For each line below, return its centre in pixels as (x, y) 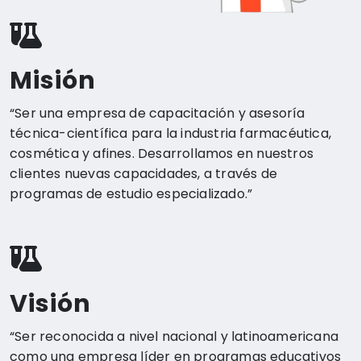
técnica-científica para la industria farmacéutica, (171, 133)
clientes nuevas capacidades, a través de (144, 173)
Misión (53, 80)
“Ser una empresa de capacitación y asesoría (158, 113)
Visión (50, 303)
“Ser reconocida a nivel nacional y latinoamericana (174, 336)
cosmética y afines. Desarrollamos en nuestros (162, 153)
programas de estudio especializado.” (131, 193)
